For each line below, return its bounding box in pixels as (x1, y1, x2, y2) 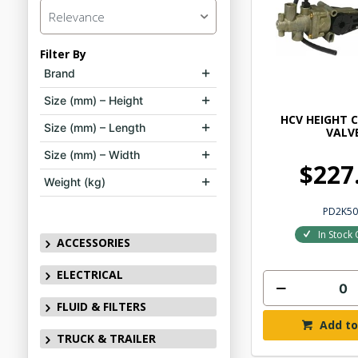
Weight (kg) (43, 175, 105, 189)
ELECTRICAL (56, 267, 123, 282)
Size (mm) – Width (43, 148, 140, 161)
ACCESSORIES (56, 235, 130, 250)
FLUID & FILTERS (56, 299, 146, 314)
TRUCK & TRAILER (56, 331, 156, 346)
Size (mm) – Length (43, 121, 145, 134)
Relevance (48, 9, 105, 25)
